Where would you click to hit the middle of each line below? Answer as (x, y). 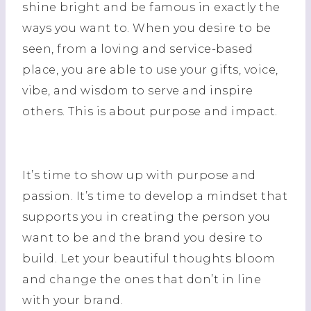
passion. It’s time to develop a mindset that (155, 196)
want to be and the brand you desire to (142, 238)
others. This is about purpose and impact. (150, 111)
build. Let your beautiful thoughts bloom (149, 259)
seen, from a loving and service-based (138, 49)
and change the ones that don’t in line (142, 279)
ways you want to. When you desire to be (147, 28)
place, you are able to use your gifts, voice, (150, 70)
